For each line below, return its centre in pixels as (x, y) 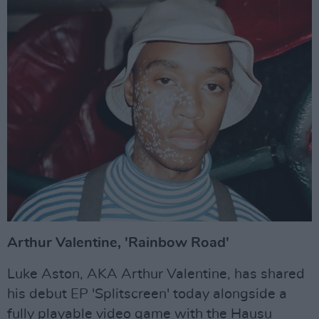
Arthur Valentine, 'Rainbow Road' (118, 242)
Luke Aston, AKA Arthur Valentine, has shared (156, 274)
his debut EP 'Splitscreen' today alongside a (147, 294)
